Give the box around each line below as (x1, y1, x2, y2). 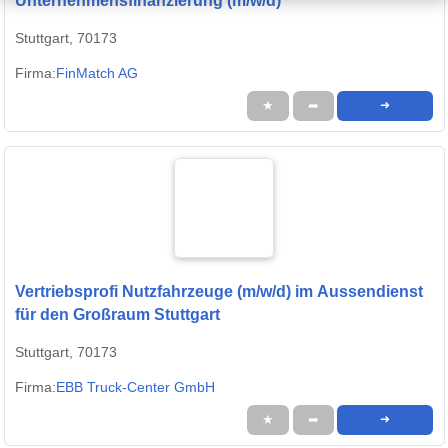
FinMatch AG (56, 65, 138, 82)
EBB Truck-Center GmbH (56, 379, 215, 396)
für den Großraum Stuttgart (15, 306, 220, 324)
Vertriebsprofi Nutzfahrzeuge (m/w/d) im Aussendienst (15, 283, 423, 301)
